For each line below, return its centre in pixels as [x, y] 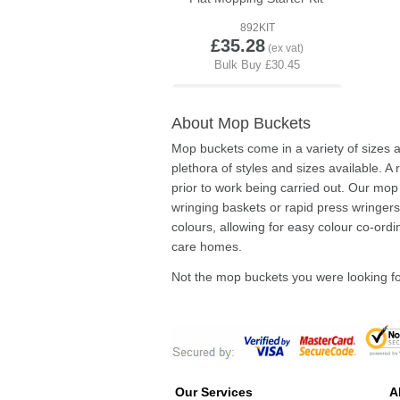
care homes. [207, 246]
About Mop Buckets [241, 123]
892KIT [257, 28]
